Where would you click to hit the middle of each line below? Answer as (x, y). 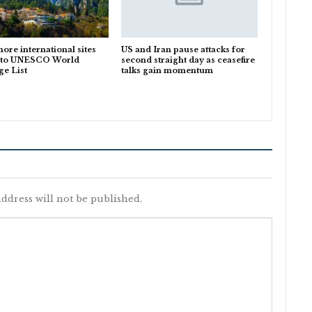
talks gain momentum (167, 70)
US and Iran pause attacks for (183, 49)
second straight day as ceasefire (188, 60)
